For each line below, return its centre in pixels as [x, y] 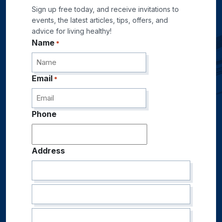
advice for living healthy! [72, 31]
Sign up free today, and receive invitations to [105, 9]
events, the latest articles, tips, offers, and [100, 20]
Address [48, 151]
